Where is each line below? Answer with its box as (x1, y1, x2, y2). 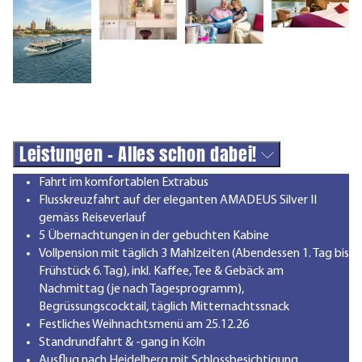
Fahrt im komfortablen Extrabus (39, 175, 208, 189)
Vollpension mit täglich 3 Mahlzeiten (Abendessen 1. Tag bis (39, 246, 349, 260)
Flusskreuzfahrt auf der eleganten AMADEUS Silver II (39, 193, 317, 207)
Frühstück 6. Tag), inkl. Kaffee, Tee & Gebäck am (39, 264, 284, 278)
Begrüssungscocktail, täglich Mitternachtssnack (39, 300, 289, 314)
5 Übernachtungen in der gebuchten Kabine (39, 229, 269, 242)
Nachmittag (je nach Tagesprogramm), (39, 282, 244, 296)
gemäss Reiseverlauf (39, 211, 146, 225)
